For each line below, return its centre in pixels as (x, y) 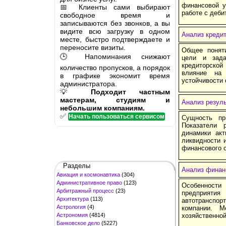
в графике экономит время (115, 75)
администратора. (89, 83)
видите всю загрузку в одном (115, 31)
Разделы (77, 165)
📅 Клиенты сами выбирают (115, 7)
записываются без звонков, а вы (115, 23)
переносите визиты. (93, 47)
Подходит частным (131, 92)
